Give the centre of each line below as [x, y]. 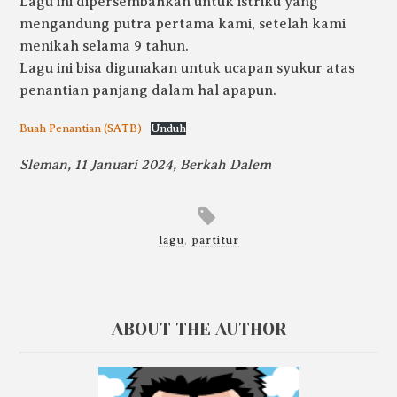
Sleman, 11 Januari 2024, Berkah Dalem [146, 164]
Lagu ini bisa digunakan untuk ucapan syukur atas [187, 69]
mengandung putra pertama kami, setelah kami [183, 24]
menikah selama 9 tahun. [105, 47]
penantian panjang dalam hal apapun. [148, 91]
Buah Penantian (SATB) [81, 128]
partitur [215, 241]
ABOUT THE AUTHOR [198, 329]
